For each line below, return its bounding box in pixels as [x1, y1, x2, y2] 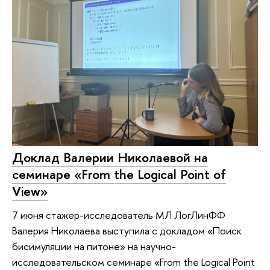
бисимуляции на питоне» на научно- [12, 239, 176, 254]
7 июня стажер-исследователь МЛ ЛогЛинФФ [12, 208, 225, 222]
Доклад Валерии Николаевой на [12, 148, 208, 166]
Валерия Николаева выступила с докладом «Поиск [12, 224, 242, 238]
